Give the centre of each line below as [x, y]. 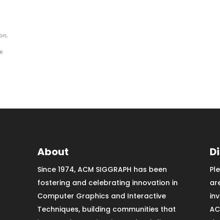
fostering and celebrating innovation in [107, 182]
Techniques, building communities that [106, 209]
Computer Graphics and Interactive [101, 196]
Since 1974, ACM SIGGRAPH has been [102, 169]
